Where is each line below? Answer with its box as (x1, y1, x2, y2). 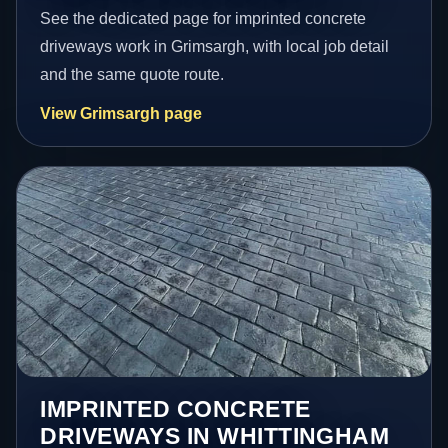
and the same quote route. (40, 65, 225, 83)
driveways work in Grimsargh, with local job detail (40, 37, 390, 55)
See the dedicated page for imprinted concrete (40, 9, 367, 27)
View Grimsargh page (40, 104, 203, 122)
